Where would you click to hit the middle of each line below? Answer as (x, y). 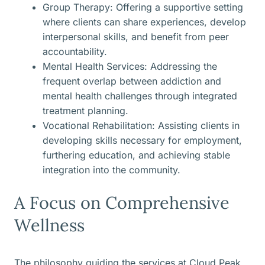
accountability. (75, 52)
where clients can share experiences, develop (144, 22)
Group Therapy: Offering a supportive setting (143, 7)
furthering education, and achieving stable (136, 155)
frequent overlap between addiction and (132, 81)
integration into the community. (112, 170)
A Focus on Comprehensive (122, 203)
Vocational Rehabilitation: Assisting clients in (141, 126)
